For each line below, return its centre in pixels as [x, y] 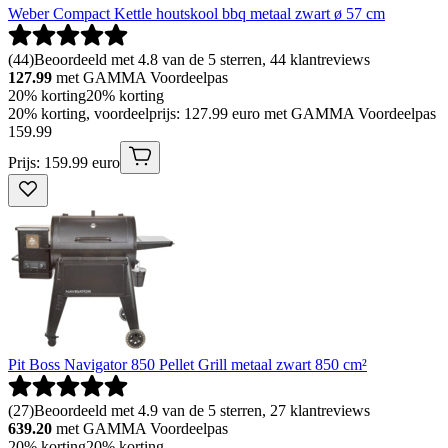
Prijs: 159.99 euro [64, 163]
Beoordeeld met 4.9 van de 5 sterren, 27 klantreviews [202, 411]
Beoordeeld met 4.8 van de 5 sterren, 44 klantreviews [202, 60]
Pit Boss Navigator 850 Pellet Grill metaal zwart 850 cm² [187, 365]
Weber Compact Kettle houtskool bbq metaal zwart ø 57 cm [196, 14]
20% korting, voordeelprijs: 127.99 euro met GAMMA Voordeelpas [222, 114]
